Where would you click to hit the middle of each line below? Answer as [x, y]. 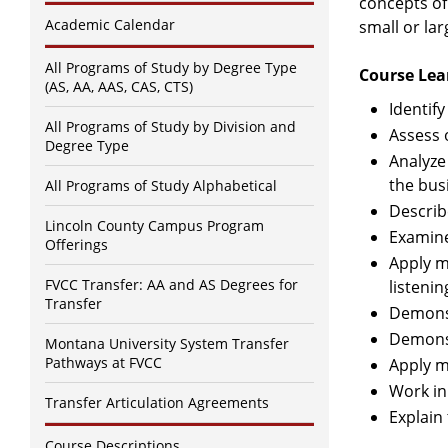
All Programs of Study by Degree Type [171, 67]
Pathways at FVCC [103, 362]
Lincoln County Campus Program [154, 225]
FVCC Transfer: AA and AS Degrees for [171, 284]
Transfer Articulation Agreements [157, 402]
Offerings [76, 244]
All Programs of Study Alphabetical [161, 185]
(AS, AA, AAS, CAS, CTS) [119, 86]
